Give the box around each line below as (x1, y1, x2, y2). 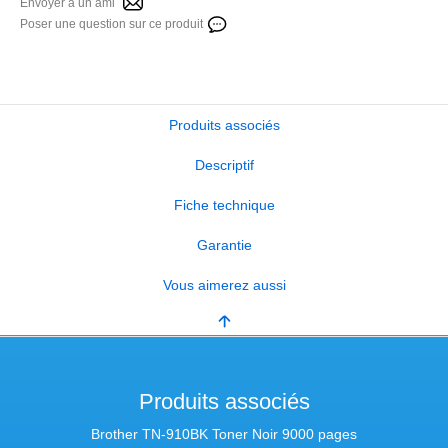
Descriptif (194, 157, 254, 174)
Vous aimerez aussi (162, 277, 286, 294)
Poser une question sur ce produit (19, 17, 203, 32)
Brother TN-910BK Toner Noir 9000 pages (91, 426, 357, 443)
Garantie (196, 237, 252, 254)
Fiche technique (173, 197, 275, 214)
